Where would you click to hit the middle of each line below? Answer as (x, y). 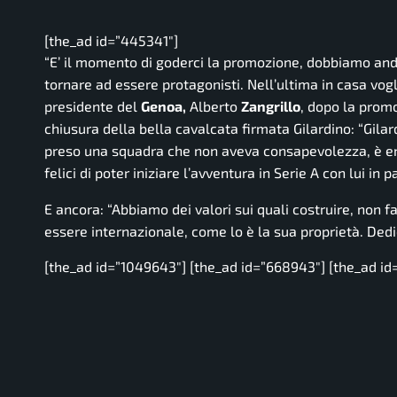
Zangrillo (271, 106)
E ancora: (76, 209)
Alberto (214, 106)
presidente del (93, 106)
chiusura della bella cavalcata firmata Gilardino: (199, 128)
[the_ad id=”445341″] (111, 41)
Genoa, (163, 106)
